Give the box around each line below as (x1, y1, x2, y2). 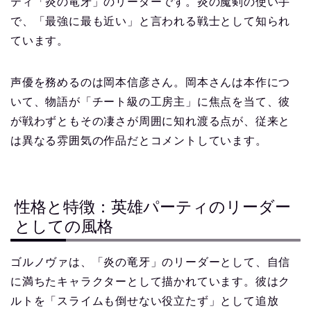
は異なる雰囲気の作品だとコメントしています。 (10, 134, 267, 146)
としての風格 (15, 217, 113, 236)
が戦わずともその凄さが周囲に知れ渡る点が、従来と (10, 115, 291, 127)
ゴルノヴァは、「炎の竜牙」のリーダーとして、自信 (10, 256, 291, 269)
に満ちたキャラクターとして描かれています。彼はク (10, 276, 291, 288)
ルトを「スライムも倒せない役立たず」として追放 (10, 295, 279, 308)
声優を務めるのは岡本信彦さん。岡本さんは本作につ (10, 76, 291, 88)
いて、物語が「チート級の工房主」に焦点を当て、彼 (10, 95, 291, 108)
